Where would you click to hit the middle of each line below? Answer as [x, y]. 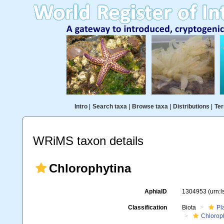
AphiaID [155, 191]
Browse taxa [150, 106]
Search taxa [109, 106]
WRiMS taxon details [88, 141]
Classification [147, 207]
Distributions [191, 106]
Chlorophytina [90, 168]
